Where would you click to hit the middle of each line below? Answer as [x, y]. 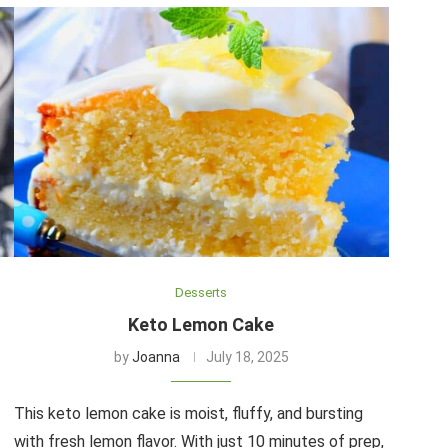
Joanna [155, 356]
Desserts [201, 292]
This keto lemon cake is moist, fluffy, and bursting [188, 413]
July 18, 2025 [247, 356]
